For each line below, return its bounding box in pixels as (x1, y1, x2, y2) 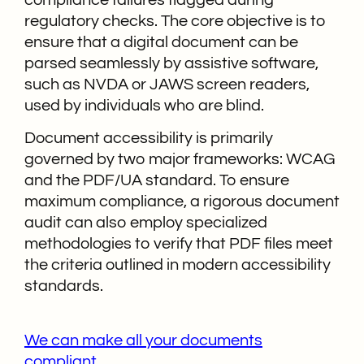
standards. (24, 278, 103, 295)
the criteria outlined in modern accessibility (24, 257, 331, 274)
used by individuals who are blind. (24, 97, 264, 114)
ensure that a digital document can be (24, 33, 298, 50)
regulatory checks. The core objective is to (24, 12, 326, 29)
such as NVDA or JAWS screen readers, (24, 76, 310, 93)
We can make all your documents (24, 331, 262, 349)
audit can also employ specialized (24, 214, 267, 232)
